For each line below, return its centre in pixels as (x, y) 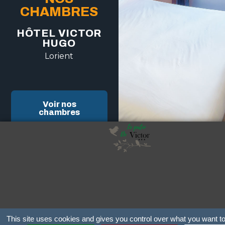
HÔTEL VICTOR (59, 33)
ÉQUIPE (166, 207)
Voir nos (59, 104)
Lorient (59, 56)
